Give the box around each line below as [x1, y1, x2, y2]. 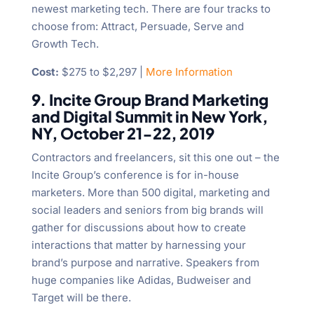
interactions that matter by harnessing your [31, 238, 246, 252]
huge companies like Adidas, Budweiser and [31, 273, 251, 287]
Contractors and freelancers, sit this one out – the [31, 151, 280, 165]
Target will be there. [31, 291, 131, 305]
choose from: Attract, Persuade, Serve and [31, 20, 244, 34]
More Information [145, 65, 233, 79]
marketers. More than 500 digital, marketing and [31, 186, 270, 200]
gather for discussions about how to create [31, 221, 246, 235]
